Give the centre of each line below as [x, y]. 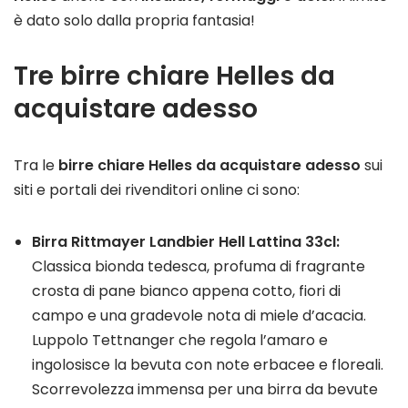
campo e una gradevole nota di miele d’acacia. [199, 316]
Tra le [36, 166]
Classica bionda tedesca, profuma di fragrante [199, 267]
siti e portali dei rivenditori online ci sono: [157, 190]
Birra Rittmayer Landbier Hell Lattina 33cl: [186, 242]
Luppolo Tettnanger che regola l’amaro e [180, 341]
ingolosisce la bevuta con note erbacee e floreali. [208, 365]
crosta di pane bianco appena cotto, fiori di [186, 291]
